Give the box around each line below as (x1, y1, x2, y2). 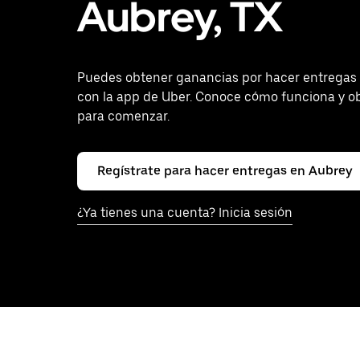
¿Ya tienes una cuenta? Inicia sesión (77, 205, 292, 220)
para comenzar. (77, 108, 170, 124)
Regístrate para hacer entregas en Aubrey (97, 163, 353, 178)
